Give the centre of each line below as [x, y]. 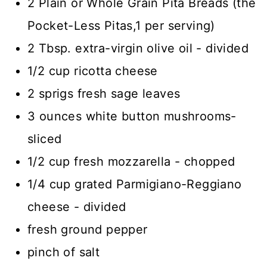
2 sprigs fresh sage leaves [104, 94]
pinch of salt [64, 252]
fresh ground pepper [88, 230]
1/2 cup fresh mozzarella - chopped [131, 162]
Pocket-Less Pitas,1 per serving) [121, 26]
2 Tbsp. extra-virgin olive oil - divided [138, 49]
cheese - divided [77, 207]
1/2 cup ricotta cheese [93, 71]
